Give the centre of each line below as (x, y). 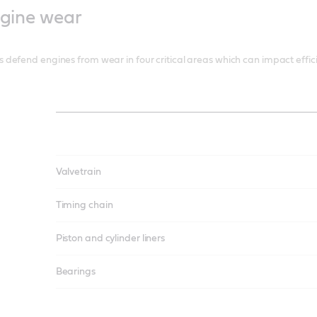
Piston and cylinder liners (110, 239)
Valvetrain (78, 172)
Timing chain (84, 206)
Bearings (75, 272)
